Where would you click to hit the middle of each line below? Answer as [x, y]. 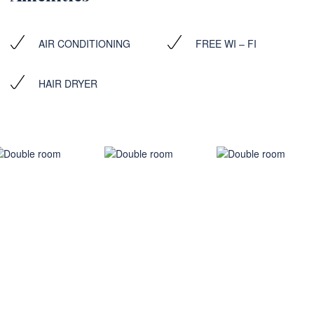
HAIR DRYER [68, 83]
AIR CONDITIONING [84, 43]
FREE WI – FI [226, 43]
